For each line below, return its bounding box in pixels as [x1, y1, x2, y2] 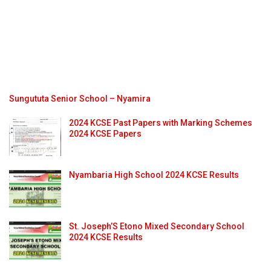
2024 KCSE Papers [69, 128, 142, 139]
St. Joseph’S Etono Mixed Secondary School [69, 221, 244, 232]
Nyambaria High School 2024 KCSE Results [69, 169, 239, 180]
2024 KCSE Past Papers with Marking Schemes [69, 117, 252, 128]
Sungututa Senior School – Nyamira [9, 93, 151, 103]
